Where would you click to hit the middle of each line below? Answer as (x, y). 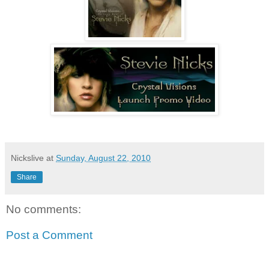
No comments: (44, 209)
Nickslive (27, 158)
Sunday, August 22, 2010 (103, 158)
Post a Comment (49, 235)
